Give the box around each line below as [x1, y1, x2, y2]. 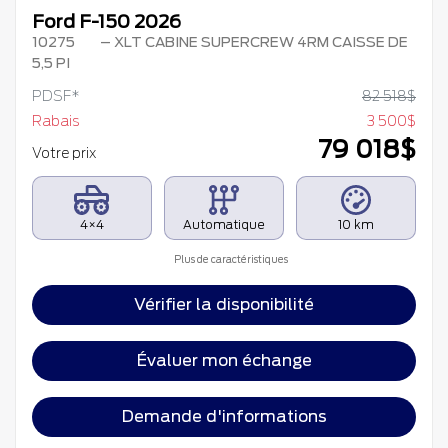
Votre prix [32, 145, 99, 162]
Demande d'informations [121, 407, 327, 427]
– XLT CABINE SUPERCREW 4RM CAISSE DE [96, 34, 408, 51]
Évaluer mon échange [136, 351, 312, 371]
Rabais [32, 113, 79, 130]
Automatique [182, 217, 265, 233]
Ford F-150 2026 [32, 11, 181, 33]
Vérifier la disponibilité [134, 295, 314, 315]
